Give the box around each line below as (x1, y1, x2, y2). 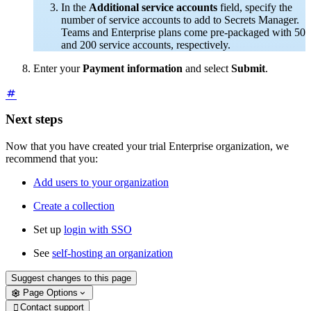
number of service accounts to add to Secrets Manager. (61, 13, 299, 26)
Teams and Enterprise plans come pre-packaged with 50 (61, 26, 305, 38)
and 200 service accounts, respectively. (61, 38, 230, 51)
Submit (231, 62, 265, 74)
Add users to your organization (33, 176, 169, 188)
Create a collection (33, 199, 115, 212)
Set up (33, 223, 64, 235)
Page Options (23, 287, 78, 298)
